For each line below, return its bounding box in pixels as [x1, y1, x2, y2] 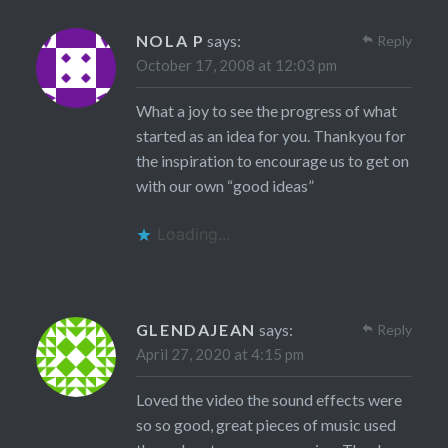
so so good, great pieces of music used [135, 415, 396, 435]
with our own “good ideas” [135, 176, 314, 196]
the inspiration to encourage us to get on [135, 151, 409, 171]
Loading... [156, 224, 230, 245]
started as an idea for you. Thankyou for [135, 126, 406, 146]
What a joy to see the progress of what [135, 101, 397, 121]
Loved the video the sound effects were [135, 390, 402, 410]
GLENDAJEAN [135, 320, 256, 340]
